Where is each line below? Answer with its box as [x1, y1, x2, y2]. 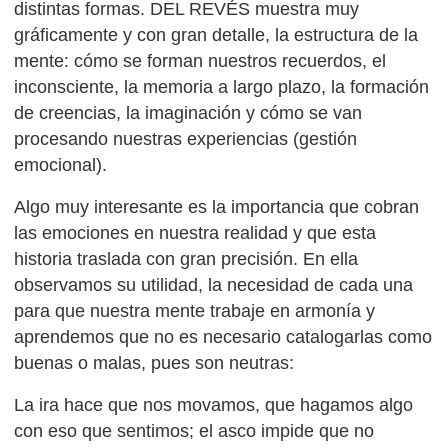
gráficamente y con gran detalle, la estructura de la [14, 24, 419, 45]
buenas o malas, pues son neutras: [14, 352, 295, 373]
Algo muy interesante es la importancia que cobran [14, 196, 420, 217]
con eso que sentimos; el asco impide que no [14, 420, 375, 441]
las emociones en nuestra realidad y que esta [14, 222, 377, 243]
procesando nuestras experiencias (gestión [14, 128, 358, 149]
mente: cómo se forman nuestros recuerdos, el [14, 50, 387, 71]
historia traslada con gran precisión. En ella [14, 248, 359, 269]
